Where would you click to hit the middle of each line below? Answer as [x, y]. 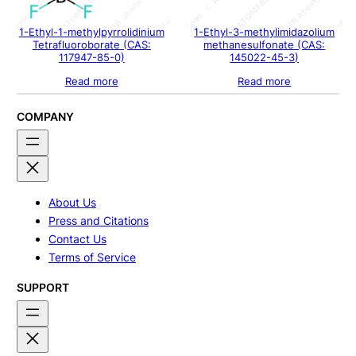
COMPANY [45, 116]
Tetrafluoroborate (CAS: [91, 44]
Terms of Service [92, 257]
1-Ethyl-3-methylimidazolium [265, 32]
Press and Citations [98, 221]
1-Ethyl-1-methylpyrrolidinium [91, 32]
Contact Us [77, 239]
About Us [72, 203]
